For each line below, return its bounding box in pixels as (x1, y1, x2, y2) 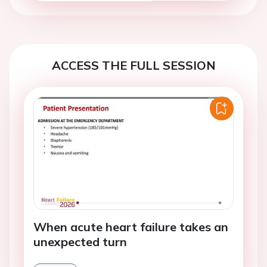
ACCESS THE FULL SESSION (51, 55, 216, 70)
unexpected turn (33, 231, 127, 247)
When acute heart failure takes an (33, 216, 228, 232)
